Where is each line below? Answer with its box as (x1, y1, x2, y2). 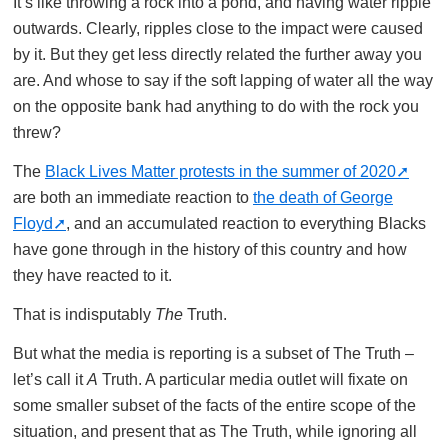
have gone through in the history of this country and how (13, 240, 407, 258)
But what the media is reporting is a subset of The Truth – (13, 344, 414, 362)
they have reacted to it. (13, 266, 172, 284)
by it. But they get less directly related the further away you (13, 45, 422, 63)
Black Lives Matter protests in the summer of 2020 (45, 162, 396, 180)
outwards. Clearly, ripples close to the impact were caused (13, 19, 423, 37)
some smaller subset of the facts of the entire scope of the (13, 396, 416, 414)
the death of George (253, 188, 393, 206)
